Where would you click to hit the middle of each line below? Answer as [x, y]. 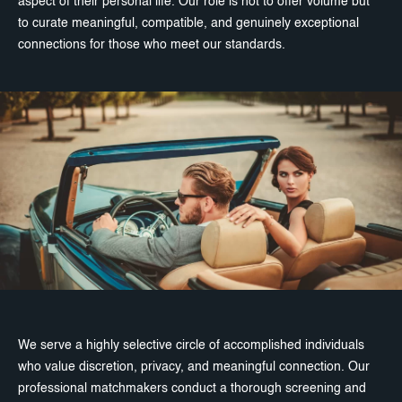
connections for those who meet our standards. [152, 44]
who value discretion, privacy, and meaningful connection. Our [194, 367]
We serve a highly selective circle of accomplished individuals [191, 345]
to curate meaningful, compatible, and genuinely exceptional [188, 23]
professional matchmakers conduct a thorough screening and [192, 388]
